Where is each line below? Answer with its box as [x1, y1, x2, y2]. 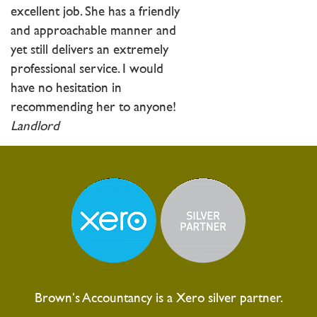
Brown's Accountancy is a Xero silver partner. [34, 292, 283, 305]
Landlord [11, 120, 59, 133]
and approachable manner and [11, 25, 176, 38]
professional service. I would [11, 63, 163, 76]
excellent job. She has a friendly [11, 6, 180, 18]
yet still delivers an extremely [11, 44, 168, 57]
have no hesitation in [11, 82, 122, 95]
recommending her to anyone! [11, 101, 176, 114]
